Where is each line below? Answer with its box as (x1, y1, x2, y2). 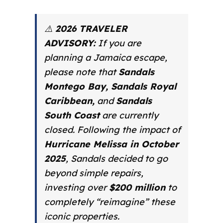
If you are (95, 37, 141, 49)
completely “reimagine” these (44, 196, 175, 208)
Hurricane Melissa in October (44, 138, 179, 150)
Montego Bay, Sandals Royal (44, 80, 176, 92)
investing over (44, 181, 109, 193)
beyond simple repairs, (44, 167, 143, 179)
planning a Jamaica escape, (44, 51, 167, 63)
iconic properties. (44, 210, 119, 222)
